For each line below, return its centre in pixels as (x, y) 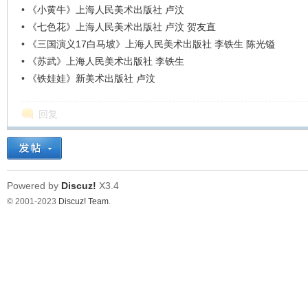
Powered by (34, 186)
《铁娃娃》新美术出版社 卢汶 (91, 78)
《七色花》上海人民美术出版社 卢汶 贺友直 (121, 27)
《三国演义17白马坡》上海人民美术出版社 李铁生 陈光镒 (151, 44)
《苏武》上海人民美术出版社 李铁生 (106, 61)
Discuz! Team (83, 201)
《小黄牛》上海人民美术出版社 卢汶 (106, 10)
